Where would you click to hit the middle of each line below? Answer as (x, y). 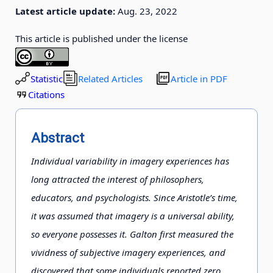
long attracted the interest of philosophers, (118, 179)
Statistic (47, 78)
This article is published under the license (101, 38)
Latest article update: (65, 11)
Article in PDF (199, 78)
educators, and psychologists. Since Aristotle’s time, (134, 197)
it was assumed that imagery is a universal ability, (133, 216)
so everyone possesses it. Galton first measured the (132, 234)
